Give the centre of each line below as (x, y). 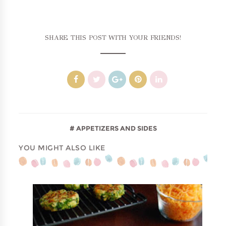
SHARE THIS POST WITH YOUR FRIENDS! (113, 38)
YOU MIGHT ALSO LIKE (62, 148)
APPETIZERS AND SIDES (116, 128)
